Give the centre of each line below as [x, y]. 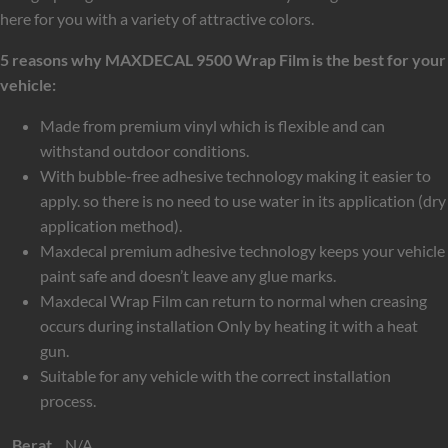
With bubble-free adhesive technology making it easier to [235, 175]
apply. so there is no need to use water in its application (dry [243, 200]
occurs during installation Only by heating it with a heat [229, 325]
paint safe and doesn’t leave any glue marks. [188, 275]
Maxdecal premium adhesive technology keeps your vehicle [242, 250]
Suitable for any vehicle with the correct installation [215, 375]
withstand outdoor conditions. [144, 150]
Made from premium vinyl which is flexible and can [212, 125]
